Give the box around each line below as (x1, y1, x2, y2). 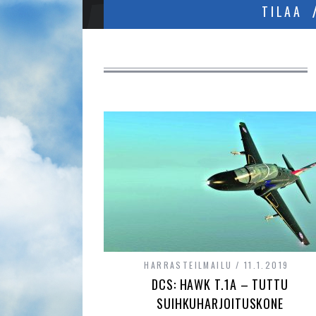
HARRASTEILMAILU (144, 259, 233, 271)
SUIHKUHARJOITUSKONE (156, 294, 284, 312)
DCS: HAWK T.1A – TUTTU (152, 275, 288, 293)
